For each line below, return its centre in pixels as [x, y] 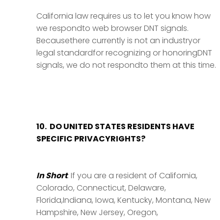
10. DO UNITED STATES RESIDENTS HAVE [115, 126]
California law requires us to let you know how [124, 16]
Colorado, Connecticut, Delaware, [101, 188]
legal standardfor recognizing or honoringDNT [124, 53]
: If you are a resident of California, [132, 176]
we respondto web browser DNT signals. [112, 28]
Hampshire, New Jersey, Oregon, [97, 212]
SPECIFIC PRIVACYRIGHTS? [91, 139]
